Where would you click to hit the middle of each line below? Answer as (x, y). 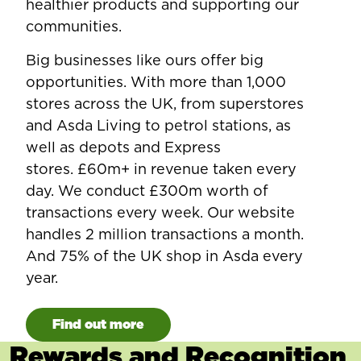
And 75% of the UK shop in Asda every (164, 256)
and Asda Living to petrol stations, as (158, 126)
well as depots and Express (123, 147)
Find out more (98, 325)
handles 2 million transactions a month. (165, 234)
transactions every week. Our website (160, 213)
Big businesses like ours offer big (145, 60)
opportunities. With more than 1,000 (156, 82)
